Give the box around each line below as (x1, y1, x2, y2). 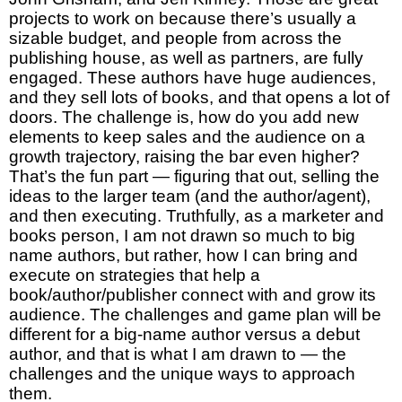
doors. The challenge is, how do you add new (9, 108, 359, 127)
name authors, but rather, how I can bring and (9, 246, 358, 266)
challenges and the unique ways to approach (9, 364, 355, 384)
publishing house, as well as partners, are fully (9, 48, 363, 68)
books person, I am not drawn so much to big (9, 226, 355, 246)
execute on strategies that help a (9, 266, 260, 285)
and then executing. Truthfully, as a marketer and (9, 206, 384, 226)
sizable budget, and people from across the (9, 29, 342, 48)
